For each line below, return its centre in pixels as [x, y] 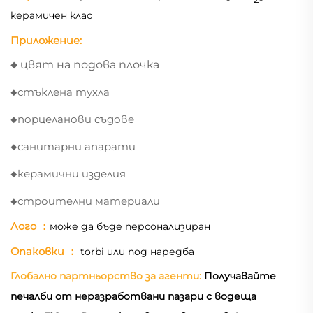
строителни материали [89, 201]
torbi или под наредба [136, 251]
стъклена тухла [64, 92]
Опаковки [39, 251]
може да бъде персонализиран [130, 227]
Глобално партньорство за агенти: [107, 276]
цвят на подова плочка [90, 65]
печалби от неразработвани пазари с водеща [133, 297]
